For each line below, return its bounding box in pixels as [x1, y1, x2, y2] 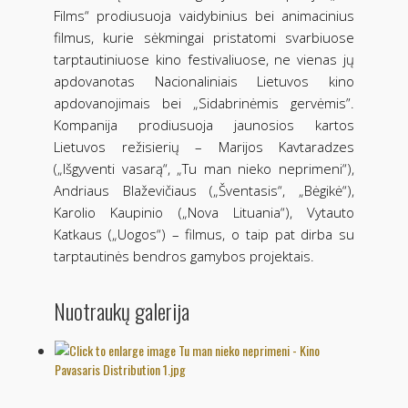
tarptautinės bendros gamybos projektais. [54, 247, 314, 266]
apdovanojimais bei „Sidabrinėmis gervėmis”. [54, 94, 354, 113]
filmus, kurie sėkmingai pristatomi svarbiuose [54, 28, 354, 47]
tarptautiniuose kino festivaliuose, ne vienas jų [54, 50, 354, 69]
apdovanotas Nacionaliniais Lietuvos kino [54, 72, 354, 91]
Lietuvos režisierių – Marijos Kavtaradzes [54, 138, 354, 157]
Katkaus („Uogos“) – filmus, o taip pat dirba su [54, 225, 354, 244]
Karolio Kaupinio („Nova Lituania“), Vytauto [54, 203, 354, 222]
